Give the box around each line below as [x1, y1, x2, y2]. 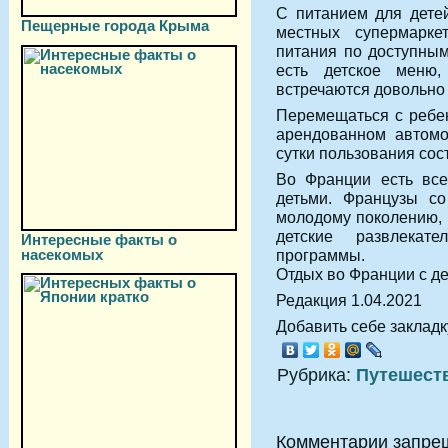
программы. [276, 245, 365, 264]
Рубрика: [277, 364, 356, 385]
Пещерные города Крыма [21, 17, 209, 34]
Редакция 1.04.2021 [276, 290, 422, 309]
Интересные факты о [21, 231, 177, 248]
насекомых [21, 246, 103, 262]
